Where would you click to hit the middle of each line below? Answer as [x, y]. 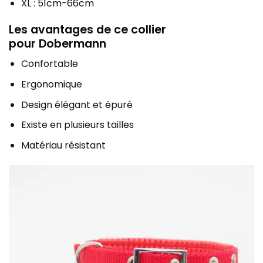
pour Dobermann [58, 43]
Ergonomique [51, 85]
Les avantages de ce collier [87, 29]
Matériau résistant [63, 145]
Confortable [49, 64]
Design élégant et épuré [77, 104]
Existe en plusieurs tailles [77, 125]
